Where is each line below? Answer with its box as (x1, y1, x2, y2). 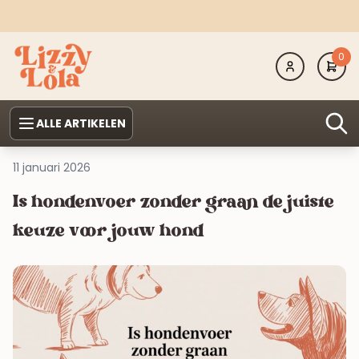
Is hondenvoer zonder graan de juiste (13, 191, 334, 216)
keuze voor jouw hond (13, 220, 204, 244)
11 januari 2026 (13, 159, 91, 176)
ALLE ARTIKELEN (36, 115, 126, 132)
